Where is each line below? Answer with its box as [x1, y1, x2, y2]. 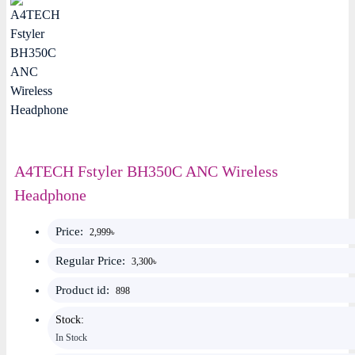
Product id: [55, 284, 116, 296]
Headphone [14, 186, 86, 204]
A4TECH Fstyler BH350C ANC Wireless [14, 162, 278, 180]
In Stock [55, 332, 87, 343]
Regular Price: [55, 254, 132, 267]
